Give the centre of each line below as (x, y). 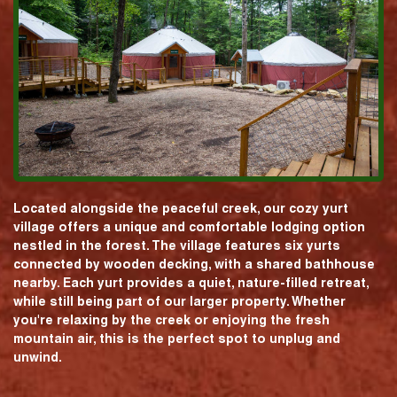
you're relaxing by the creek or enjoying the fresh (171, 319)
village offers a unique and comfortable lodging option (189, 226)
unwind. (38, 357)
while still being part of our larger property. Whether (179, 301)
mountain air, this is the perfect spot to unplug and (177, 338)
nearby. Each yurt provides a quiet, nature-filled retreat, (191, 282)
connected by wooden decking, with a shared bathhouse (194, 264)
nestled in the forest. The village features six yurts (177, 245)
